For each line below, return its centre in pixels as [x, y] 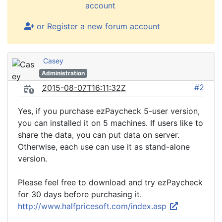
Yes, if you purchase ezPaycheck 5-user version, [109, 111]
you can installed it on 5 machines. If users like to [111, 123]
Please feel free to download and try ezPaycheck [110, 182]
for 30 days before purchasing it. [80, 194]
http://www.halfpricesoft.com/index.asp [93, 206]
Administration [63, 73]
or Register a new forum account [97, 26]
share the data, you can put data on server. [99, 135]
